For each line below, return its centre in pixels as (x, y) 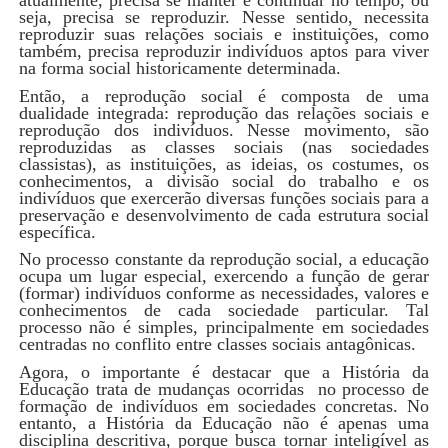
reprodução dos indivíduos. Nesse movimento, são (224, 129)
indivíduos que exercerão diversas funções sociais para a (224, 197)
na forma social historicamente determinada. (182, 67)
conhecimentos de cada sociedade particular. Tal (224, 310)
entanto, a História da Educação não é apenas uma (224, 422)
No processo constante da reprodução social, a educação (224, 259)
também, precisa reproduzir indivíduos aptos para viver (224, 50)
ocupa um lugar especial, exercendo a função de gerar (224, 276)
